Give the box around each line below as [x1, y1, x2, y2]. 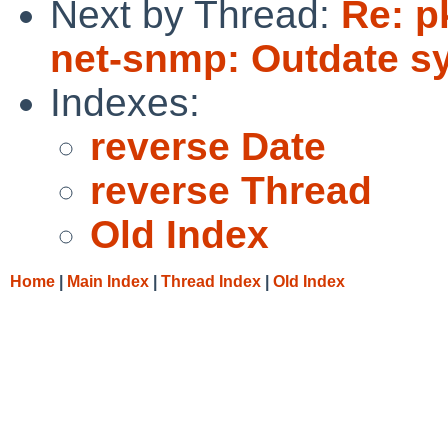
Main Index [67, 272, 149, 290]
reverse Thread [90, 168, 372, 212]
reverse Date [90, 124, 326, 168]
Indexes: [50, 80, 200, 124]
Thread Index [161, 272, 261, 290]
